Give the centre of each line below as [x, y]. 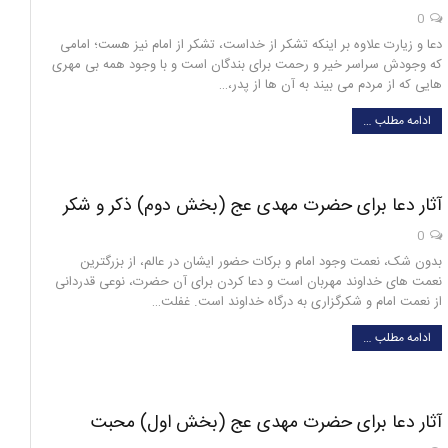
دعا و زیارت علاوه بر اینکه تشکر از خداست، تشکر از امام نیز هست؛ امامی [251, 44]
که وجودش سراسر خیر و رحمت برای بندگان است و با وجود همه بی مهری [247, 64]
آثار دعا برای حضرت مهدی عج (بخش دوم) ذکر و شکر [252, 205]
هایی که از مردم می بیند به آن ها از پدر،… [330, 84]
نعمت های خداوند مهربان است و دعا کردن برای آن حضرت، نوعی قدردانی [248, 281]
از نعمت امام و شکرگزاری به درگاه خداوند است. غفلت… [297, 301]
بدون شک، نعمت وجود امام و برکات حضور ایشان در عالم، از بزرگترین [261, 261]
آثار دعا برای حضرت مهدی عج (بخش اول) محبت [266, 422]
